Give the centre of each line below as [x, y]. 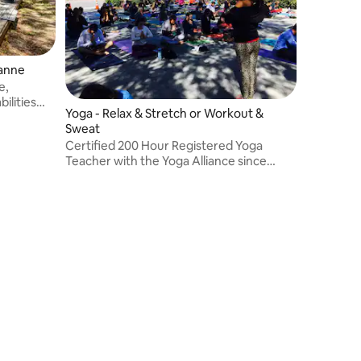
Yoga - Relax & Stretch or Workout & [164, 113]
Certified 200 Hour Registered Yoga [164, 145]
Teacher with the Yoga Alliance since [166, 160]
